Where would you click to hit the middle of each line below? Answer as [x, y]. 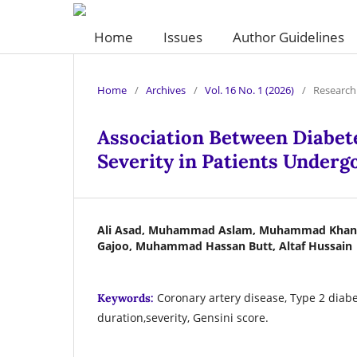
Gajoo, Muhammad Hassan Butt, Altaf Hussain [225, 245]
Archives [166, 90]
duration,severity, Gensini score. [183, 317]
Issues [182, 37]
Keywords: [127, 298]
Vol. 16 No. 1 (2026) [249, 90]
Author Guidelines [288, 37]
